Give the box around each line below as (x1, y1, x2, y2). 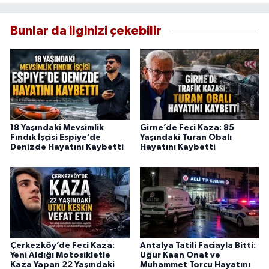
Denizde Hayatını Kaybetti (10, 142, 124, 151)
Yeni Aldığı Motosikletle (10, 251, 110, 260)
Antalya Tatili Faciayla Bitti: (139, 241, 256, 250)
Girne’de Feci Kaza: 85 (139, 123, 234, 132)
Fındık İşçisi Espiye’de (10, 133, 101, 142)
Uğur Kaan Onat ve (139, 251, 220, 260)
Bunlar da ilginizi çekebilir (10, 25, 162, 38)
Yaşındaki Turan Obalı (139, 133, 232, 142)
